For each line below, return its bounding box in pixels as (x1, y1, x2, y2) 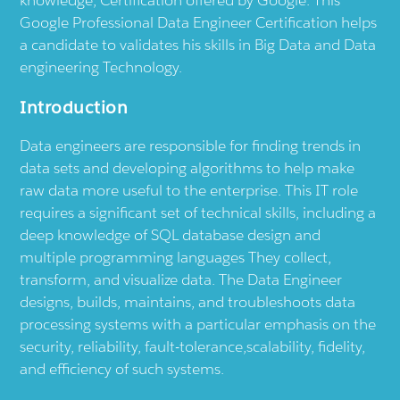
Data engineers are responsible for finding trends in (20, 136, 362, 156)
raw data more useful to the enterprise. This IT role (20, 180, 359, 201)
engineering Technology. (20, 57, 183, 78)
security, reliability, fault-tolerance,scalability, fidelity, (20, 337, 366, 357)
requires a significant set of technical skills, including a (20, 203, 377, 223)
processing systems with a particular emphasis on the (20, 314, 377, 335)
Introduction (20, 96, 129, 119)
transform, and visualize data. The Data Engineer (20, 270, 343, 290)
